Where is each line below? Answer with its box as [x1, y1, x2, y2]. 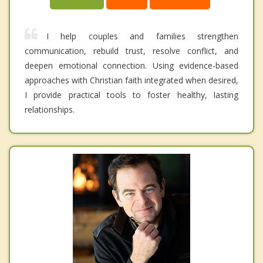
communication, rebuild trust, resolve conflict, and [25, 45, 238, 57]
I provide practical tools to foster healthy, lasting [25, 89, 238, 101]
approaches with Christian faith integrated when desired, [25, 75, 238, 86]
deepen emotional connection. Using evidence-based [25, 60, 238, 72]
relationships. [25, 104, 75, 116]
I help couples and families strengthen [46, 31, 238, 42]
